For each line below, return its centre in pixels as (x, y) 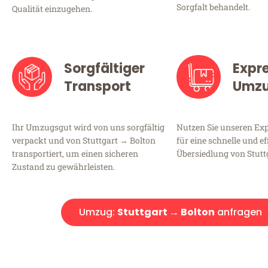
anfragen (238, 212)
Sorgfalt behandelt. (213, 7)
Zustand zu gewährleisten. (63, 166)
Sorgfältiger (104, 68)
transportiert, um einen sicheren (75, 153)
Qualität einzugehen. (52, 9)
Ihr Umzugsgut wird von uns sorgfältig (88, 127)
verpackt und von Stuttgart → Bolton (84, 140)
